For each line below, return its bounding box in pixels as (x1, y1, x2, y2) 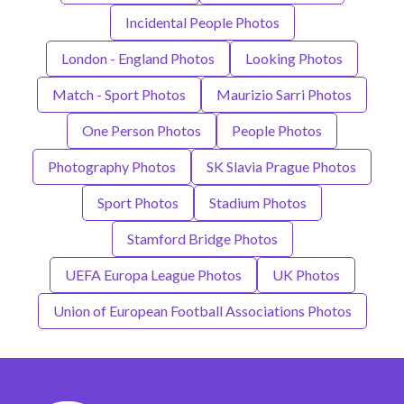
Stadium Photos (209, 194, 307, 212)
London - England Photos (61, 50, 215, 68)
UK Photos (271, 266, 340, 284)
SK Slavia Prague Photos (207, 158, 356, 176)
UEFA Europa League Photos (64, 266, 242, 284)
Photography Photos (48, 158, 176, 176)
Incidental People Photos (124, 14, 280, 32)
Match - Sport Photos (52, 86, 186, 104)
